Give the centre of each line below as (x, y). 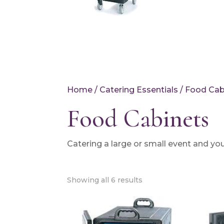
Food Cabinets (138, 118)
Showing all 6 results (105, 180)
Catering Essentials (139, 90)
